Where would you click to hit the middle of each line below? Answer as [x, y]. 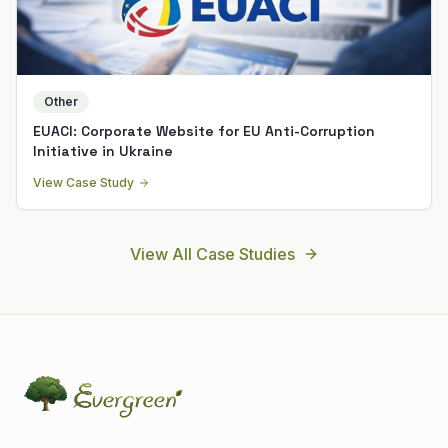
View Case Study [83, 182]
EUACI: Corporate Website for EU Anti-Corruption [204, 130]
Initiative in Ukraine [103, 150]
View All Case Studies [212, 253]
